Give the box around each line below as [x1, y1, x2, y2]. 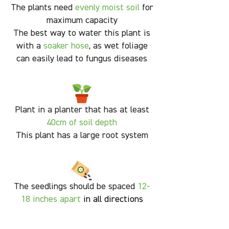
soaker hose [43, 41, 89, 51]
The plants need [10, 3, 75, 13]
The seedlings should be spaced [13, 182, 138, 192]
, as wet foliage [88, 41, 148, 51]
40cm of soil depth [47, 118, 117, 128]
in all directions [83, 195, 143, 204]
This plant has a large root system [15, 131, 148, 141]
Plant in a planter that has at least [14, 105, 149, 115]
